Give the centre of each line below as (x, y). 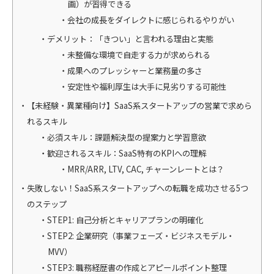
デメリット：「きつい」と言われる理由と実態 (131, 39)
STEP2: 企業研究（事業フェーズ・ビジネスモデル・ (141, 235)
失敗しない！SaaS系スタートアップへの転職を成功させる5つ (138, 188)
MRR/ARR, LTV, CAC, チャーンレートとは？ (146, 169)
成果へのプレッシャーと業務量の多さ (135, 70)
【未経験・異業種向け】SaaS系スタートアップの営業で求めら (139, 105)
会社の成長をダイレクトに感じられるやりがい (151, 20)
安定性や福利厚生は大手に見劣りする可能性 (147, 86)
